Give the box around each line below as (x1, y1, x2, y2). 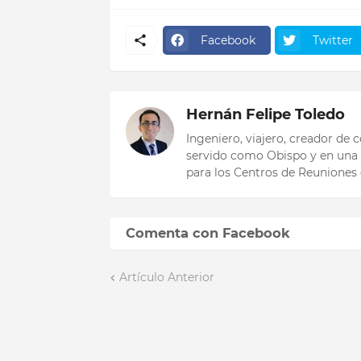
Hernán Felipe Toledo (185, 106, 345, 124)
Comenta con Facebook (125, 225, 290, 242)
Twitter (312, 32, 353, 48)
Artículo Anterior (118, 270, 214, 285)
